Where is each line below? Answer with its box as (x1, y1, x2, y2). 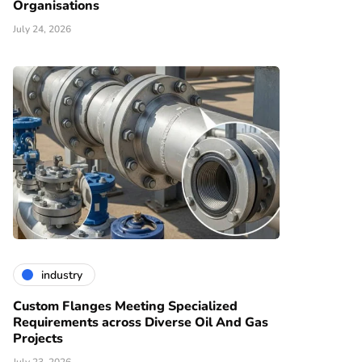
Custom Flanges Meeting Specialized (13, 297, 238, 316)
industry (41, 267, 82, 283)
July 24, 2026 (13, 23, 71, 36)
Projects (13, 330, 63, 348)
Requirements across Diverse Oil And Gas (13, 314, 268, 332)
